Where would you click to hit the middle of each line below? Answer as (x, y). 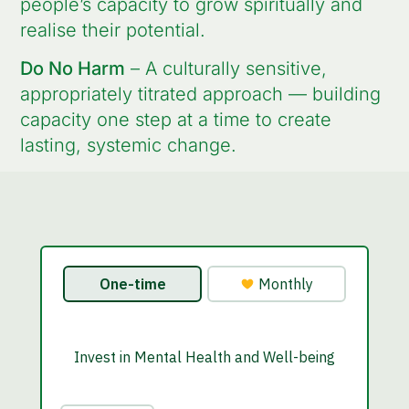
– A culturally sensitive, (225, 69)
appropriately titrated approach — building (200, 94)
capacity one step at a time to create (175, 120)
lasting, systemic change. (128, 146)
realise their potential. (112, 30)
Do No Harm (72, 69)
